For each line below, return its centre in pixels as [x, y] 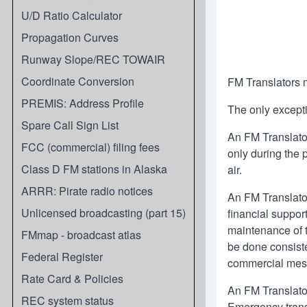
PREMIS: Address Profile [83, 103]
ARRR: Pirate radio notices [87, 191]
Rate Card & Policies [72, 279]
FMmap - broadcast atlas [81, 235]
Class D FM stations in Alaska [94, 169]
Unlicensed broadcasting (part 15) [103, 213]
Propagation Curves [70, 37]
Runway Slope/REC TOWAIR [93, 59]
